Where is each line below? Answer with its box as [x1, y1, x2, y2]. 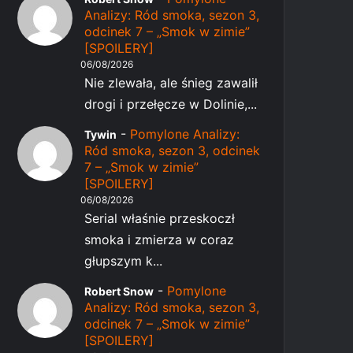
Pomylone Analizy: [130, 126, 240, 143]
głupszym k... [84, 253, 163, 269]
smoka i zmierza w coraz [84, 232, 235, 248]
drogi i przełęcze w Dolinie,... [84, 96, 258, 113]
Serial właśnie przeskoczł [84, 210, 236, 227]
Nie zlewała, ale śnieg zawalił [84, 75, 258, 91]
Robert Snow [84, 284, 154, 299]
